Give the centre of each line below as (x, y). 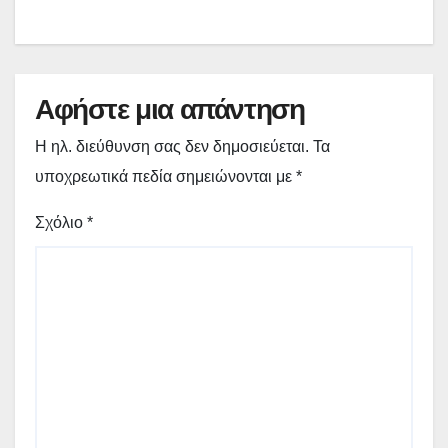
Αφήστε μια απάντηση (170, 108)
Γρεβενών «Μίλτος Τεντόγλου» (213, 23)
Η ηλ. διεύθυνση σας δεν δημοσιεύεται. (172, 146)
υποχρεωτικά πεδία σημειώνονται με (165, 176)
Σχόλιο (61, 222)
